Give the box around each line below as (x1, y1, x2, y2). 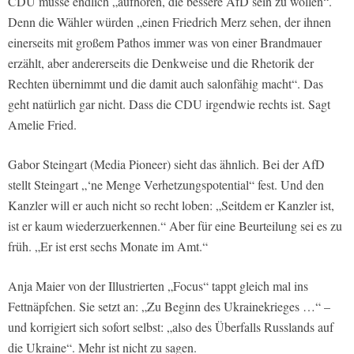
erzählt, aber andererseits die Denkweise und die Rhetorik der (8, 54, 314, 71)
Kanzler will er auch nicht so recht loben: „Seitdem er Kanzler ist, (8, 196, 334, 213)
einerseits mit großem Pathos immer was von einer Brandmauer (8, 33, 322, 51)
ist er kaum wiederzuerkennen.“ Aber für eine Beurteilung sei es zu (8, 217, 342, 234)
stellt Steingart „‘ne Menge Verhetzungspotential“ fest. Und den (8, 175, 324, 193)
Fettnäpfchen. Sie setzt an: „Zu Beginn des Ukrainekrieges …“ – (8, 297, 330, 314)
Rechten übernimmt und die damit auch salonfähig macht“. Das (8, 74, 323, 92)
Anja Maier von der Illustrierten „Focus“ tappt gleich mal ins (8, 277, 308, 294)
